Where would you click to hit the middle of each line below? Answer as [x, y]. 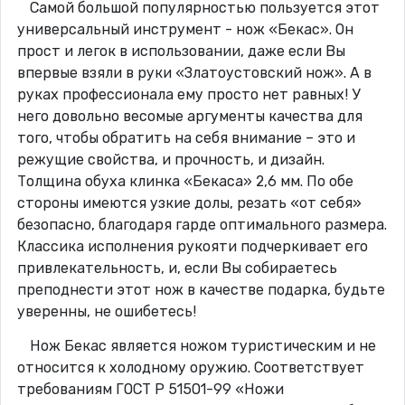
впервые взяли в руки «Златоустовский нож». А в [194, 73]
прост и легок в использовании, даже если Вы [181, 52]
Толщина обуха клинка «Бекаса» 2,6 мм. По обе [185, 182]
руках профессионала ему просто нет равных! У [188, 95]
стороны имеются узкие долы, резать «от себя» [189, 203]
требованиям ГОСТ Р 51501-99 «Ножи [150, 390]
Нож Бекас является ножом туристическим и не [202, 346]
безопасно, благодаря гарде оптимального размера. [202, 225]
